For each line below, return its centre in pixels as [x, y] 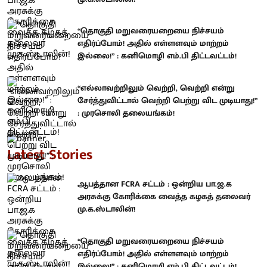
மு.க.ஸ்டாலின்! [106, 209]
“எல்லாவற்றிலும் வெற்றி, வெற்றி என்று [156, 88]
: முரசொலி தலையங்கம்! [126, 113]
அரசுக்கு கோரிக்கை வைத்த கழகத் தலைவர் [164, 197]
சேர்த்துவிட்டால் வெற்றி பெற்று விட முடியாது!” [167, 100]
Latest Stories [50, 155]
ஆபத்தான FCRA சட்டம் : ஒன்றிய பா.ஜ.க [155, 184]
